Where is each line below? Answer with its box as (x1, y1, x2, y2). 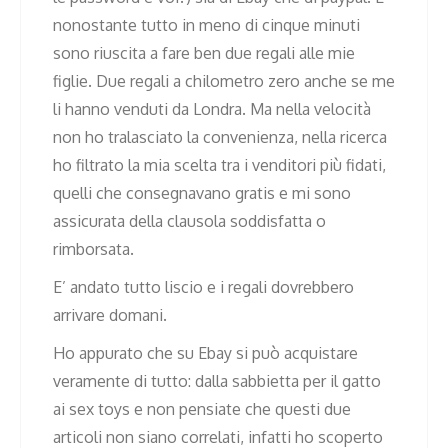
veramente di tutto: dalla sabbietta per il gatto (53, 371, 381, 392)
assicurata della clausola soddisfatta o (53, 211, 326, 232)
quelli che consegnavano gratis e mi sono (53, 183, 351, 204)
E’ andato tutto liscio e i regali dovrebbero (53, 277, 354, 298)
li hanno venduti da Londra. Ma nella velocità (53, 99, 371, 120)
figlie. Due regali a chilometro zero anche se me (53, 71, 395, 92)
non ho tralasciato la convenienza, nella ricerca (53, 127, 387, 148)
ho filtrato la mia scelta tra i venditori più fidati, (53, 155, 386, 176)
